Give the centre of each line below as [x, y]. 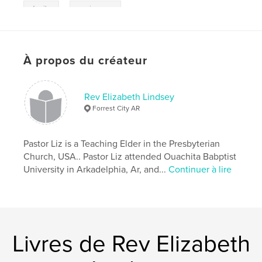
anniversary [96, 9]
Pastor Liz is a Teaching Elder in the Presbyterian [122, 144]
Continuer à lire [200, 170]
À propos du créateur [86, 61]
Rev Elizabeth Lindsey [130, 97]
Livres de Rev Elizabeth [131, 244]
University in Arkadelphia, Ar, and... [96, 170]
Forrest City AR [116, 108]
